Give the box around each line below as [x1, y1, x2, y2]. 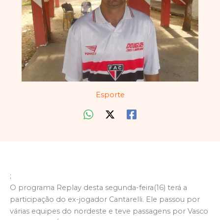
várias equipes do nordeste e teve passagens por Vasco [10, 207, 208, 216]
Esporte [95, 90, 125, 100]
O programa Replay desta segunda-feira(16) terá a [10, 183, 187, 192]
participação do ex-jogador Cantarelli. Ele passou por [10, 195, 200, 204]
